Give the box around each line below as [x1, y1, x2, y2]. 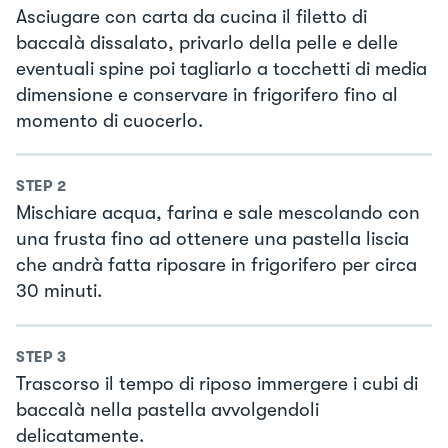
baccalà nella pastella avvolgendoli [16, 398, 319, 421]
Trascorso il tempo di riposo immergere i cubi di [16, 372, 418, 395]
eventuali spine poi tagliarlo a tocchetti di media [16, 57, 427, 80]
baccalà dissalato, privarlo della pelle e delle [16, 31, 398, 54]
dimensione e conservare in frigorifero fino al [16, 83, 398, 106]
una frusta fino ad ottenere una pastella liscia [16, 228, 409, 251]
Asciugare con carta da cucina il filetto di [16, 5, 367, 28]
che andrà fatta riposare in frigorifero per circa [16, 254, 417, 277]
